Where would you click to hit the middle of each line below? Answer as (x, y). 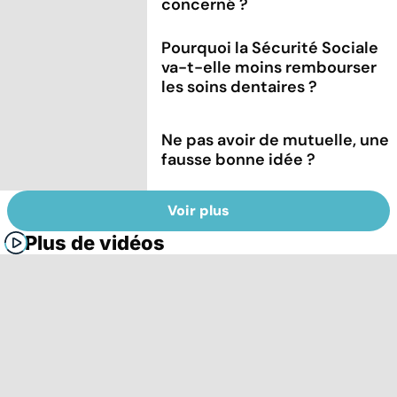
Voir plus (198, 211)
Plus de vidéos (95, 243)
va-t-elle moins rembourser (269, 67)
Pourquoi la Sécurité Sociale (270, 47)
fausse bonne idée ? (239, 159)
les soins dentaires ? (240, 86)
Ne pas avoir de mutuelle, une (276, 140)
